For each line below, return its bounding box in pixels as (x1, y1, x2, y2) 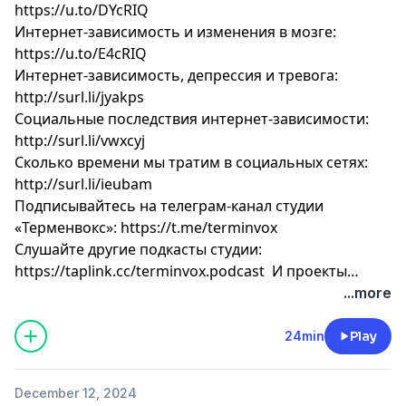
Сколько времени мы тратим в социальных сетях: (14, 151, 368, 172)
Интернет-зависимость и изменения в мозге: (14, 21, 336, 42)
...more (343, 283, 391, 302)
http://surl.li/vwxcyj (14, 130, 145, 150)
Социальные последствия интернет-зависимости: (14, 108, 369, 129)
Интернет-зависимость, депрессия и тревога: (14, 64, 338, 85)
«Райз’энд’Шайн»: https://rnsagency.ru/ (14, 282, 287, 303)
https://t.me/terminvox (121, 217, 277, 237)
